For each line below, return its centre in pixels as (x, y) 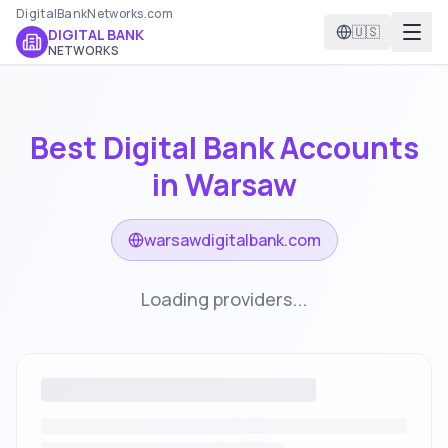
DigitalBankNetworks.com (94, 13)
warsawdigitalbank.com (232, 240)
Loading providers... (224, 299)
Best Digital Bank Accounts (224, 147)
